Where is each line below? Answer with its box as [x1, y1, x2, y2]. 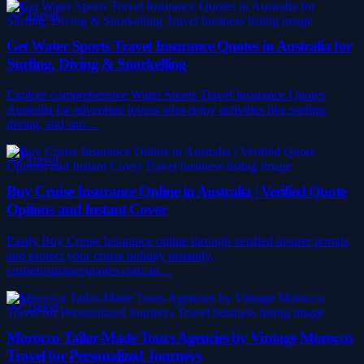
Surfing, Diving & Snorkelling [6, 54, 186, 72]
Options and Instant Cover [6, 201, 167, 219]
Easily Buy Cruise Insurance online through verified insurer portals [6, 233, 349, 248]
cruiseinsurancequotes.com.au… [6, 262, 172, 277]
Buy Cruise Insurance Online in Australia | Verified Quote [6, 183, 346, 201]
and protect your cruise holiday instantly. [6, 248, 214, 262]
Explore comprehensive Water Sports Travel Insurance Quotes [6, 88, 325, 102]
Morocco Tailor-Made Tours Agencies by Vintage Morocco [6, 328, 353, 346]
